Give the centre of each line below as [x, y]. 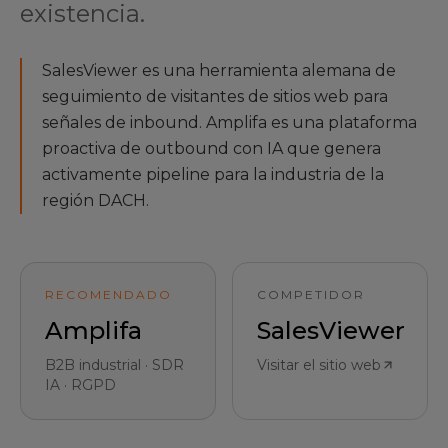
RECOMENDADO [108, 294]
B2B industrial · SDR [114, 365]
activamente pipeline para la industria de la [213, 174]
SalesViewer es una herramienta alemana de [219, 70]
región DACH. [95, 200]
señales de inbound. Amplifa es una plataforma [229, 122]
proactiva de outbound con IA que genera [211, 148]
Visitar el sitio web [319, 365]
